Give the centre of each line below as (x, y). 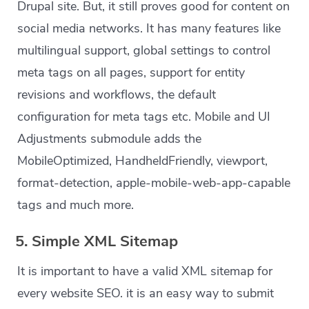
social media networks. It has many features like (149, 29)
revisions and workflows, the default (117, 95)
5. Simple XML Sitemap (97, 242)
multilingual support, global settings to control (144, 51)
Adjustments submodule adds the (110, 139)
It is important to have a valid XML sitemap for (145, 271)
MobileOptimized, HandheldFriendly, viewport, (143, 161)
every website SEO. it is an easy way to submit (146, 293)
